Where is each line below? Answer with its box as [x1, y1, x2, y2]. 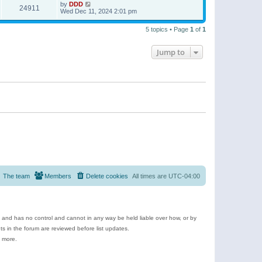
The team [3, 172, 30, 180]
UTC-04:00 [168, 172, 200, 180]
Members [44, 172, 71, 180]
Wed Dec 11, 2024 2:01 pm [60, 8, 137, 15]
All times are [132, 172, 168, 180]
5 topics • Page [146, 26, 190, 33]
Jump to [157, 47, 185, 57]
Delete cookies [86, 172, 128, 180]
